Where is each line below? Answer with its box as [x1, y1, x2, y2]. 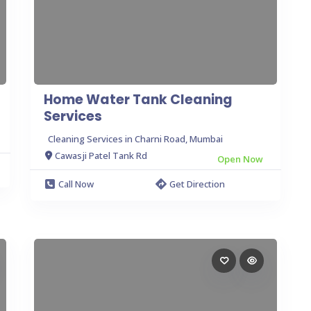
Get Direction [169, 177, 225, 190]
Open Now [217, 152, 263, 165]
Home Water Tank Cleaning [44, 90, 233, 109]
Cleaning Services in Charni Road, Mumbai [48, 132, 223, 145]
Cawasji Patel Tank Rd [55, 149, 147, 162]
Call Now [58, 177, 94, 190]
